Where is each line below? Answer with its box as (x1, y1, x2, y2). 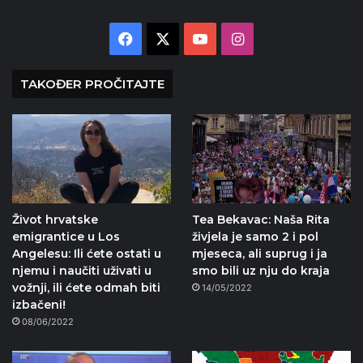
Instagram (243, 29, 314, 47)
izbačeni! (12, 297, 66, 313)
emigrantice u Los (12, 229, 120, 245)
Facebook (133, 29, 201, 47)
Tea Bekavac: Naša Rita (191, 212, 330, 228)
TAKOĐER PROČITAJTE (20, 75, 164, 92)
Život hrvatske (12, 212, 98, 228)
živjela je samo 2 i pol (191, 229, 318, 245)
